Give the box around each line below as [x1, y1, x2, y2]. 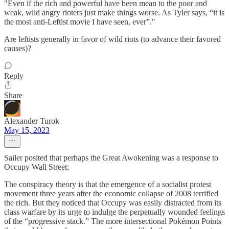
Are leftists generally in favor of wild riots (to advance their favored [4, 35, 221, 43]
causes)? [4, 44, 31, 53]
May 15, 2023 [4, 126, 50, 134]
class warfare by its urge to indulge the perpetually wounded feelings [4, 208, 225, 216]
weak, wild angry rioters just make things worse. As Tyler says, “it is [4, 8, 224, 17]
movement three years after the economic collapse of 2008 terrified [4, 189, 218, 198]
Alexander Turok [4, 117, 59, 125]
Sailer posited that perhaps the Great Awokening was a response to [4, 153, 218, 162]
